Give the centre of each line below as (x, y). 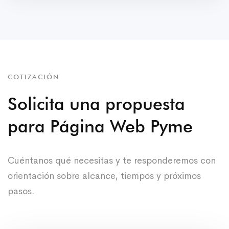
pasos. (21, 191)
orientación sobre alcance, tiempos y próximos (104, 176)
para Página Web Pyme (100, 126)
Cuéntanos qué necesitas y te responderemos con (112, 160)
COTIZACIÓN (33, 76)
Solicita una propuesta (96, 103)
